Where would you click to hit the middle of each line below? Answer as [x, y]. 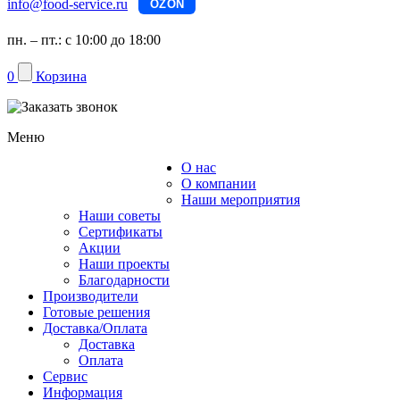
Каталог [101, 183]
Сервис [65, 376]
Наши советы [120, 216]
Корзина [61, 76]
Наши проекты [124, 264]
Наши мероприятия [241, 200]
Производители [91, 296]
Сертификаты [121, 232]
